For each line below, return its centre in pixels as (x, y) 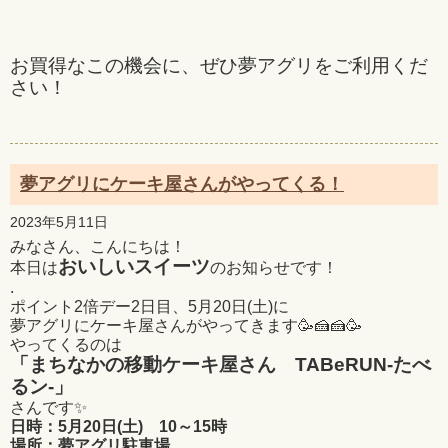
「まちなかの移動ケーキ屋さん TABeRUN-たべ (220, 364)
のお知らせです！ (274, 267)
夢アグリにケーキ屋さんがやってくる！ (182, 184)
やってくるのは (66, 344)
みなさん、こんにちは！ (98, 246)
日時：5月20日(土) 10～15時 (118, 426)
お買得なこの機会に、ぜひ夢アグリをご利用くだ (219, 65)
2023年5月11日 (59, 222)
